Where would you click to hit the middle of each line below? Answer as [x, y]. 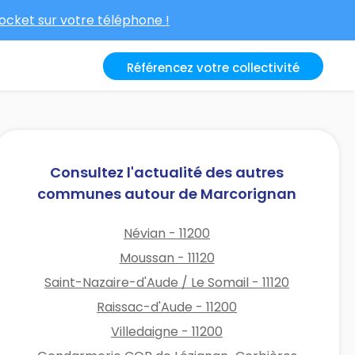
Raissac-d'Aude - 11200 [167, 307]
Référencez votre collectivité [213, 68]
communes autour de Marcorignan [167, 193]
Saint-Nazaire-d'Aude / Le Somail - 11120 [167, 282]
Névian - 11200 [167, 233]
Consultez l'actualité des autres [167, 172]
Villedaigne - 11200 [167, 331]
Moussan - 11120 [167, 258]
